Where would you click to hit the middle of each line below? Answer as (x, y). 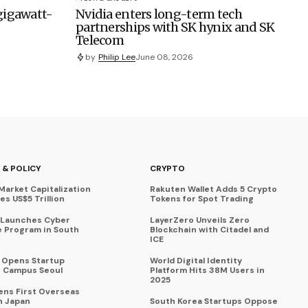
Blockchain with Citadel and (209, 230)
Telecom (100, 41)
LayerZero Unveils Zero (200, 220)
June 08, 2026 (164, 57)
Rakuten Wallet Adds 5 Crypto (213, 189)
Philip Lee (117, 57)
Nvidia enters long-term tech (159, 14)
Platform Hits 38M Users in (207, 271)
